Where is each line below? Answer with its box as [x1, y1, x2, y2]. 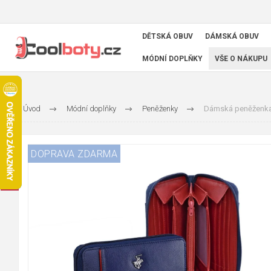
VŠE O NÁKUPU [215, 54, 267, 63]
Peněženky [142, 104, 178, 113]
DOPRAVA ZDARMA [31, 148, 117, 160]
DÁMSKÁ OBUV [205, 32, 259, 41]
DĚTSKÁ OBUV [142, 32, 193, 41]
